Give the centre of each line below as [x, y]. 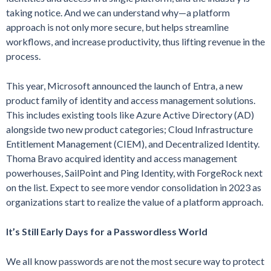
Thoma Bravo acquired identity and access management [122, 158]
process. [23, 56]
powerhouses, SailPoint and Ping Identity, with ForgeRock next [134, 173]
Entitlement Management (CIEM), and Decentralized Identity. [133, 144]
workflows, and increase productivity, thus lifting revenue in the [135, 42]
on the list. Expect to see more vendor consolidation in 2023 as [134, 188]
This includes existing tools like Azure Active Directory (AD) [130, 115]
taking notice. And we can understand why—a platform [118, 13]
